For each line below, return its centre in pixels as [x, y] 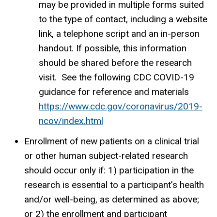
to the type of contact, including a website [123, 19]
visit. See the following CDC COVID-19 [116, 77]
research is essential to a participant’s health [114, 185]
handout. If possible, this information [113, 48]
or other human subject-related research [106, 155]
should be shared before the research [115, 62]
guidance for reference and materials [114, 92]
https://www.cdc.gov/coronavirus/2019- [121, 106]
